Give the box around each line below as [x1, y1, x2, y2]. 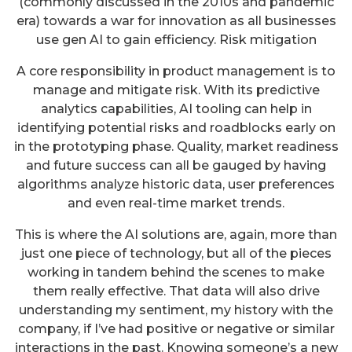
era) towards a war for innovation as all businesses [16, 13, 336, 28]
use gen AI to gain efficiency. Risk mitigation [35, 31, 317, 47]
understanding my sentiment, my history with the [19, 302, 333, 317]
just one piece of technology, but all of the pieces [20, 245, 332, 261]
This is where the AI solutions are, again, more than [15, 226, 337, 242]
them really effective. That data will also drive [32, 283, 320, 299]
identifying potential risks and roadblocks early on [16, 119, 335, 135]
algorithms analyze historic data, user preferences [17, 176, 335, 192]
